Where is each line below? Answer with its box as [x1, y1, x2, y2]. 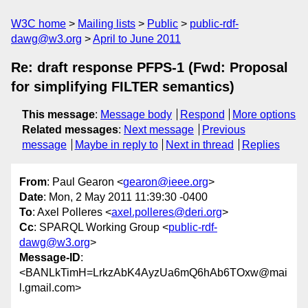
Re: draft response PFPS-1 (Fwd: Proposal [11, 60, 288, 75]
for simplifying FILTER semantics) [11, 79, 234, 94]
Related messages [22, 124, 118, 135]
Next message [124, 124, 194, 135]
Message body [100, 109, 172, 120]
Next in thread [166, 139, 234, 151]
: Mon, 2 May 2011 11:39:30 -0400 [43, 191, 208, 203]
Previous [201, 124, 245, 135]
